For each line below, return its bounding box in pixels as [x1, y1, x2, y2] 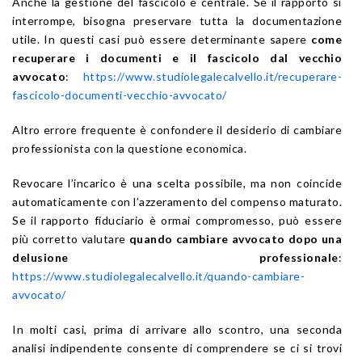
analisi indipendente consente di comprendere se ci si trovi [12, 340, 342, 355]
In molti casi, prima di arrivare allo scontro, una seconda [12, 322, 342, 336]
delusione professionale [12, 250, 339, 264]
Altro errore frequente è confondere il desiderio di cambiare [12, 122, 342, 137]
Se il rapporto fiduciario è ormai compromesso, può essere [12, 213, 342, 227]
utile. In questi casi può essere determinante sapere [12, 32, 311, 46]
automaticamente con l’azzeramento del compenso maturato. [12, 194, 342, 208]
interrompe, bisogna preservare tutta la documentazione [12, 13, 342, 27]
